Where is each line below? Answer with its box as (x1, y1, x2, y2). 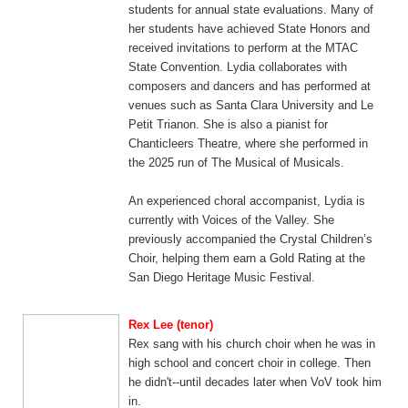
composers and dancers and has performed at (128, 79, 371, 93)
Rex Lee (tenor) (128, 318, 213, 331)
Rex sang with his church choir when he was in (128, 337, 375, 351)
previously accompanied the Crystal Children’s (128, 232, 372, 246)
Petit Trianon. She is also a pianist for (128, 117, 328, 131)
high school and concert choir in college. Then (128, 356, 371, 370)
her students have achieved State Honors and (128, 22, 370, 36)
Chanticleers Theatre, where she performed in (128, 137, 368, 150)
